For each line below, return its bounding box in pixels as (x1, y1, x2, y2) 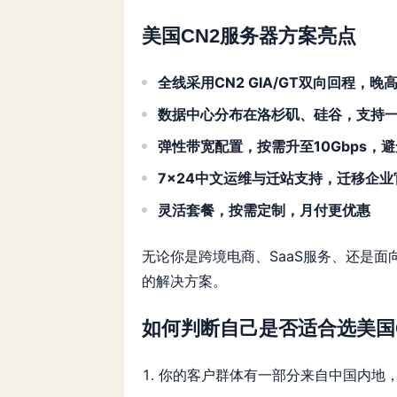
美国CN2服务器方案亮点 (142, 24, 356, 47)
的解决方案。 (142, 271, 227, 290)
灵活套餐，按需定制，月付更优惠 (158, 200, 370, 219)
